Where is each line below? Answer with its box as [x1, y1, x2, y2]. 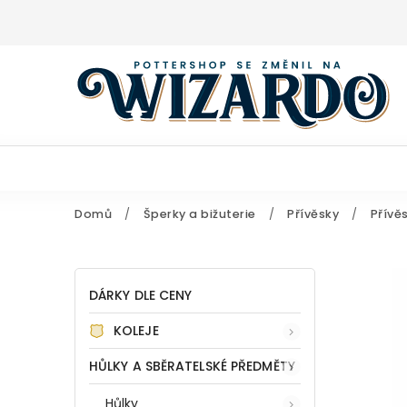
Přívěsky [287, 206, 339, 222]
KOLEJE [114, 322, 159, 340]
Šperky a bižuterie [143, 206, 256, 222]
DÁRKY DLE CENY [89, 286, 193, 304]
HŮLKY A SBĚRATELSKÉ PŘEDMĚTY [89, 357, 295, 375]
